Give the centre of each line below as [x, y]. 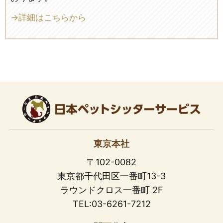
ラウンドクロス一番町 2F [111, 190]
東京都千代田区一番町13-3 [111, 176]
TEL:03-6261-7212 [111, 204]
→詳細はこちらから [48, 17]
